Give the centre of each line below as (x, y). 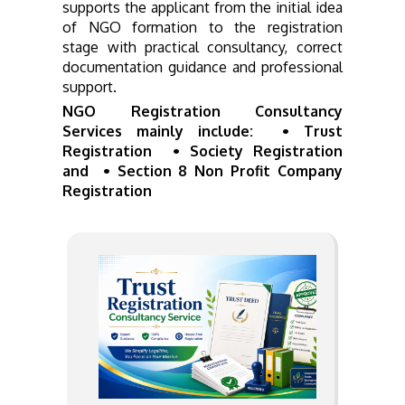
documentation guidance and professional (202, 66)
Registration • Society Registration (202, 151)
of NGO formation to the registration (202, 27)
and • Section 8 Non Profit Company (202, 170)
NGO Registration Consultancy (202, 111)
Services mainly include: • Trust (202, 131)
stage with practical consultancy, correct (202, 47)
